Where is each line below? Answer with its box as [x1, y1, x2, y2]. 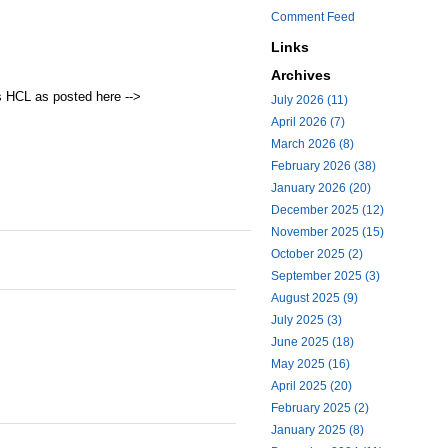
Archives [271, 67, 331, 83]
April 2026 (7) [271, 115, 345, 129]
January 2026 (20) [271, 181, 371, 195]
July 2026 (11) [271, 93, 348, 107]
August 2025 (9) [271, 291, 358, 305]
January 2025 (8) [271, 423, 364, 437]
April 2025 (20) [271, 379, 352, 393]
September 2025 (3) [271, 269, 380, 283]
